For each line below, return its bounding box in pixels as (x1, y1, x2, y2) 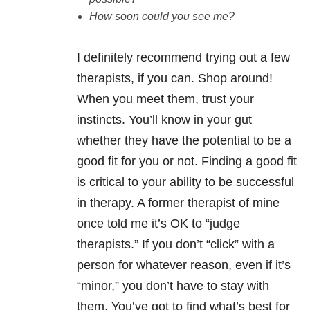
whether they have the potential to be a (77, 134, 291, 148)
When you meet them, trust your (77, 92, 254, 107)
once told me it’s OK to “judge (77, 217, 240, 231)
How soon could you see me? (89, 10, 235, 23)
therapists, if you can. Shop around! (77, 71, 273, 86)
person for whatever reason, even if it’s (77, 258, 291, 273)
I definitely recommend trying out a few (77, 51, 290, 65)
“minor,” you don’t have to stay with (77, 279, 269, 293)
